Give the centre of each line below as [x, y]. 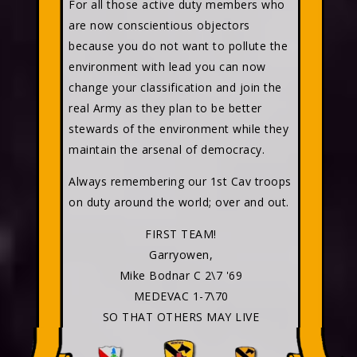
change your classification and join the [175, 87]
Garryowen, [181, 255]
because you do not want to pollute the [178, 46]
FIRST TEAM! [181, 234]
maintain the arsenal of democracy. [167, 149]
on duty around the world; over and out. [179, 202]
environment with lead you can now [167, 67]
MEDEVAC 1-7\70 [181, 296]
